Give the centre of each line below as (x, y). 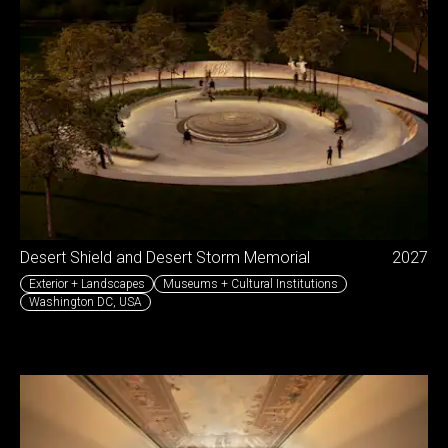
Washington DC (71, 301)
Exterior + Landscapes (87, 283)
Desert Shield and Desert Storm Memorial (165, 257)
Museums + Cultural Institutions (250, 283)
